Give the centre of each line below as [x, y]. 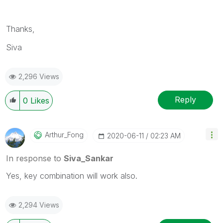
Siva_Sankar [89, 158]
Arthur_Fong [64, 134]
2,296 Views [39, 76]
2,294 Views [39, 205]
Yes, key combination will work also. [72, 175]
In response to [35, 158]
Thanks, [20, 29]
